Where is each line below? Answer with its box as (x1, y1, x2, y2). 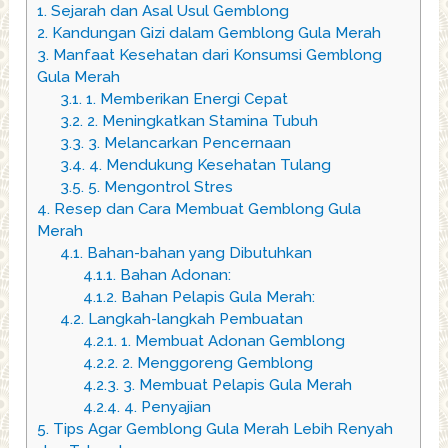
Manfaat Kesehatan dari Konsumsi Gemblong (49, 46, 383, 65)
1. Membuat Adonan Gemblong (116, 332, 345, 351)
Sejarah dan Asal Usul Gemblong (47, 2, 290, 21)
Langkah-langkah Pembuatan (83, 310, 303, 329)
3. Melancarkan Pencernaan (83, 134, 291, 153)
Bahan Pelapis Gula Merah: (116, 288, 315, 307)
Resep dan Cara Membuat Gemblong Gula (50, 200, 362, 219)
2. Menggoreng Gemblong (117, 354, 313, 373)
